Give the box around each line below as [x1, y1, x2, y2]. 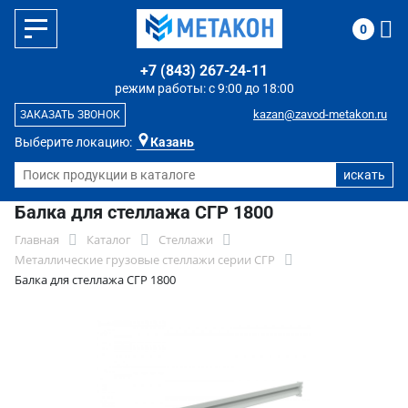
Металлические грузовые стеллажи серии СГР [15, 251, 275, 268]
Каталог [87, 231, 131, 248]
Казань [150, 135, 194, 149]
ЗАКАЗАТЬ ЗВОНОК [20, 108, 120, 121]
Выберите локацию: [15, 135, 132, 149]
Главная [15, 231, 59, 248]
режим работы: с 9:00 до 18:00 [114, 81, 294, 96]
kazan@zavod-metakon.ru [253, 107, 387, 121]
